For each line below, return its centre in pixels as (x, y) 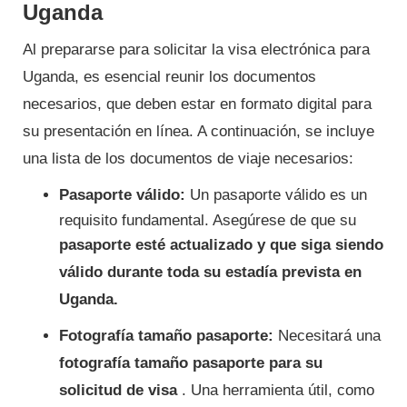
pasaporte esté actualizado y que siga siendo (221, 244)
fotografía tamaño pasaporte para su (191, 362)
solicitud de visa (118, 390)
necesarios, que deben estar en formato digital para (197, 104)
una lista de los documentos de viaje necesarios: (188, 158)
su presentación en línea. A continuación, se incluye (199, 131)
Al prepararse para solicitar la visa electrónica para (196, 49)
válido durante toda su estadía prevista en (210, 272)
